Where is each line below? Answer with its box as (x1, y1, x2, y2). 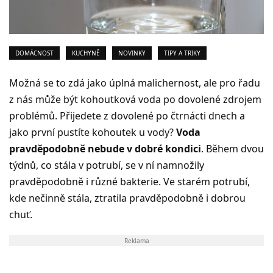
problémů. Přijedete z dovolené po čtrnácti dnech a (9, 108, 245, 122)
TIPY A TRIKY (164, 48, 200, 57)
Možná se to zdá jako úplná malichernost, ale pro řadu (9, 76, 260, 90)
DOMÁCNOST (15, 48, 54, 57)
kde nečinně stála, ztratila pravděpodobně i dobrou (9, 191, 246, 205)
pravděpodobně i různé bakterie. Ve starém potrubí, (9, 174, 250, 188)
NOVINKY (118, 48, 146, 57)
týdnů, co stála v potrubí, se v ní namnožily (9, 158, 204, 172)
